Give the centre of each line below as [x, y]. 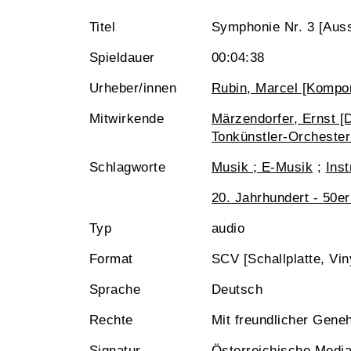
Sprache [115, 289]
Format [111, 259]
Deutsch [237, 289]
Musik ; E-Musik [262, 167]
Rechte [111, 320]
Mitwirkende [127, 119]
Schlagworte [128, 167]
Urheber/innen [133, 88]
